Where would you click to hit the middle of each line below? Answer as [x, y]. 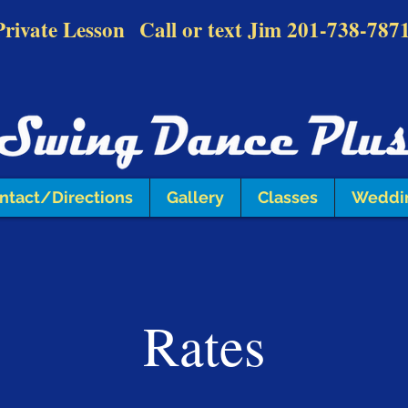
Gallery [195, 197]
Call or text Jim [213, 29]
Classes [288, 197]
